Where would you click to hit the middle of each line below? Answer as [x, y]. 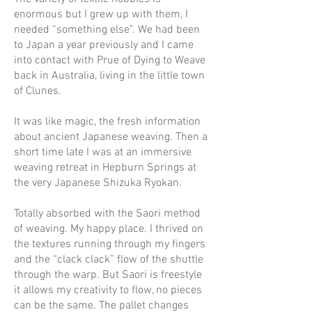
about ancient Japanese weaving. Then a [111, 137]
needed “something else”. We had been [107, 30]
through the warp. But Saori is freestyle [108, 275]
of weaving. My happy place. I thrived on [109, 229]
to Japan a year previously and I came [104, 45]
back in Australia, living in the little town [109, 76]
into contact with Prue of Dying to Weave [110, 61]
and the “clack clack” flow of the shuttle [109, 260]
